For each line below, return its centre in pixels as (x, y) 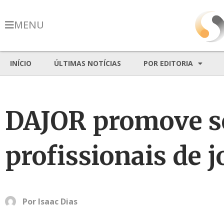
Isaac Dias (58, 201)
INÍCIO (21, 63)
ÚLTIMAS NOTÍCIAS (87, 63)
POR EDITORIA (168, 63)
